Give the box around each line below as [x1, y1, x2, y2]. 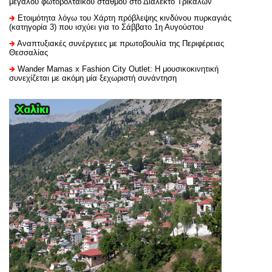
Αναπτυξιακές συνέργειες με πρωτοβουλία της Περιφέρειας [17, 38, 224, 48]
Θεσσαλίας [9, 47, 48, 57]
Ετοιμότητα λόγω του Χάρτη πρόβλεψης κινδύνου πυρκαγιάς [18, 13, 231, 22]
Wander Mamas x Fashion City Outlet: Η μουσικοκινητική [18, 64, 219, 73]
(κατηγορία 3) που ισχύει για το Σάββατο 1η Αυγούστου [9, 22, 203, 32]
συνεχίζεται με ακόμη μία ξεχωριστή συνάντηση [9, 73, 177, 83]
